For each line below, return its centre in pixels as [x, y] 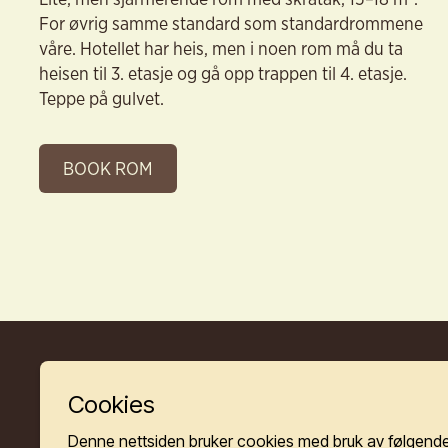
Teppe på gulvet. [101, 97]
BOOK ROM [107, 167]
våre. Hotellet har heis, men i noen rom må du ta [220, 47]
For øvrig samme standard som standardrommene [230, 22]
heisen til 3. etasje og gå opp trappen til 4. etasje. [222, 72]
